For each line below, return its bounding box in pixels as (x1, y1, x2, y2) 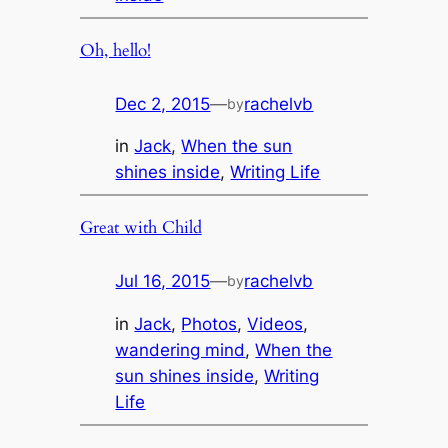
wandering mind (115, 339, 246, 360)
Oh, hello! (79, 38, 151, 62)
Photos (181, 313, 238, 334)
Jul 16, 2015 (115, 271, 211, 292)
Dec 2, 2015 (115, 93, 211, 114)
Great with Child (79, 216, 202, 240)
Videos (247, 313, 304, 334)
